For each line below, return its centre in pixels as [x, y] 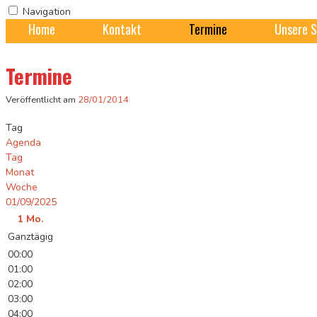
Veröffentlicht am [41, 99]
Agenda [23, 142]
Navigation [47, 11]
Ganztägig [30, 236]
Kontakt [122, 29]
